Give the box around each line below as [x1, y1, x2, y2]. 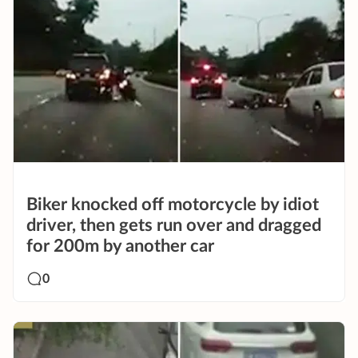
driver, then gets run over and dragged [26, 216, 321, 234]
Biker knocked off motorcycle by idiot [26, 195, 319, 213]
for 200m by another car [26, 237, 214, 255]
